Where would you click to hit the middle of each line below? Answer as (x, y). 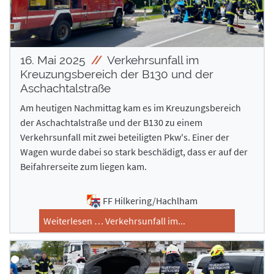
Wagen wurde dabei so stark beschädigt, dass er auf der (134, 151)
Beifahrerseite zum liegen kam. (84, 166)
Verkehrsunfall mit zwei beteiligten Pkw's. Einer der (125, 137)
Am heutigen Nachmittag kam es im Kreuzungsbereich (131, 107)
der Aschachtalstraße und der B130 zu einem (111, 122)
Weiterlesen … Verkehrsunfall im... (114, 220)
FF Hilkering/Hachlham (150, 200)
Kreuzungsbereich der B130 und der (117, 74)
